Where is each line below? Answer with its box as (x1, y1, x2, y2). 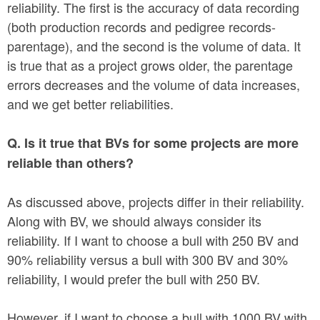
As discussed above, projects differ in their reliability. (7, 191, 304, 211)
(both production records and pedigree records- (7, 16, 276, 36)
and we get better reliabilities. (7, 94, 174, 113)
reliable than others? (7, 153, 134, 172)
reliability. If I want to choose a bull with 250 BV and (7, 230, 299, 249)
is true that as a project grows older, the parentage (7, 55, 293, 74)
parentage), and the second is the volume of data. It (7, 36, 301, 55)
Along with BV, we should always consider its (7, 211, 261, 230)
